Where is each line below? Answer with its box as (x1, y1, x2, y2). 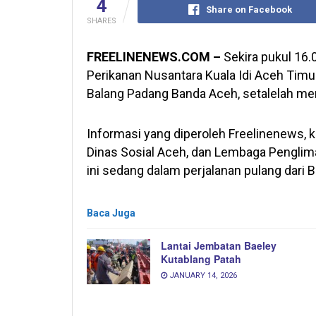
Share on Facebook (206, 4, 292, 15)
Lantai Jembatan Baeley (161, 238, 276, 253)
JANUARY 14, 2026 (167, 270, 237, 280)
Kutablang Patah (161, 251, 241, 266)
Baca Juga (87, 207, 135, 219)
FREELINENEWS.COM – (87, 49, 221, 64)
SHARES (87, 16, 116, 25)
